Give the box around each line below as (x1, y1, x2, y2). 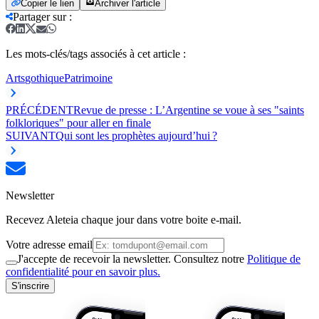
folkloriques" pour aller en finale (6, 116, 151, 129)
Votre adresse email (6, 238, 93, 251)
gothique (25, 71, 64, 84)
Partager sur (13, 10, 66, 23)
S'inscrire (11, 280, 49, 291)
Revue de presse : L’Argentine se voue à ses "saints (73, 103, 304, 116)
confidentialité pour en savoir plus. (6, 265, 160, 278)
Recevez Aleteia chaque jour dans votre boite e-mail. (6, 213, 241, 226)
